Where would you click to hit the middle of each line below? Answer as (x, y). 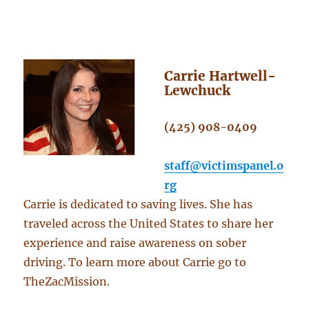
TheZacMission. (67, 282)
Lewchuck (197, 91)
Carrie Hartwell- (220, 76)
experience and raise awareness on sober (135, 243)
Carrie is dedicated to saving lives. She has (138, 205)
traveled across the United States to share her (149, 224)
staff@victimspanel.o (223, 166)
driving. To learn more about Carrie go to (135, 262)
